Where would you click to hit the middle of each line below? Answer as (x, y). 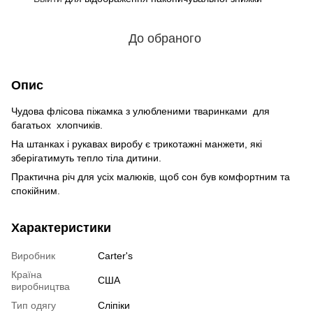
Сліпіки (114, 305)
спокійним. (36, 190)
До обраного (165, 38)
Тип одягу (34, 305)
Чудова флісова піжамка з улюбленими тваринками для (142, 111)
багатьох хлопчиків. (57, 125)
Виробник (33, 255)
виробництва (41, 286)
